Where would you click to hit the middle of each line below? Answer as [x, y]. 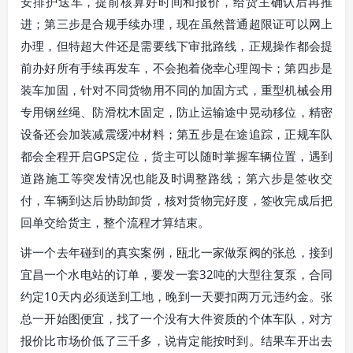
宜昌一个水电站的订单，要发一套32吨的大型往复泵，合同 [176, 274]
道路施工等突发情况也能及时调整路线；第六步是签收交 [176, 178]
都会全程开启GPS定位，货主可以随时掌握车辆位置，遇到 [176, 156]
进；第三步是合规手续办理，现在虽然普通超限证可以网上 [176, 24]
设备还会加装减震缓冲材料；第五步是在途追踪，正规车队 [176, 134]
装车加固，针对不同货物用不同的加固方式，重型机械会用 [176, 90]
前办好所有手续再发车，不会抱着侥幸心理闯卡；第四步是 [176, 68]
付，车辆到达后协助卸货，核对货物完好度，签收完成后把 [176, 201]
